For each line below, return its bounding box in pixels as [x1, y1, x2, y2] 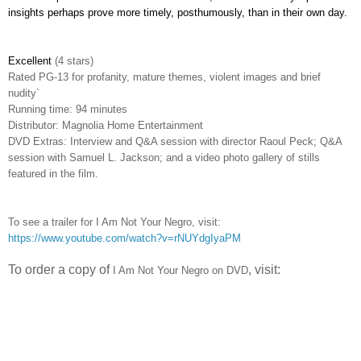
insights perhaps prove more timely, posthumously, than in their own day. [8, 6, 347, 19]
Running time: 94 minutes [8, 102, 127, 115]
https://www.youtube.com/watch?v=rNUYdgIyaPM [8, 231, 241, 244]
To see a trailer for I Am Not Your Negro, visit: [8, 215, 221, 228]
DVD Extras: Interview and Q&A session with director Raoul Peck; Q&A [8, 135, 342, 147]
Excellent [8, 54, 55, 67]
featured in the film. [8, 167, 98, 180]
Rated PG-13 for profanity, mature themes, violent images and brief [8, 70, 321, 83]
